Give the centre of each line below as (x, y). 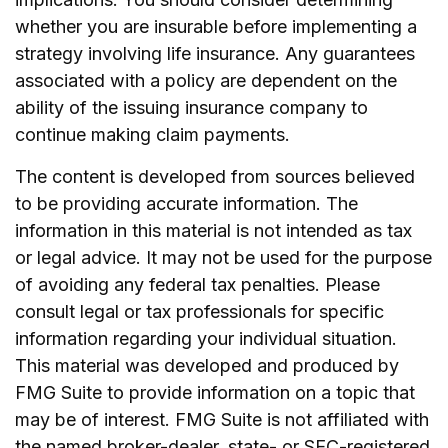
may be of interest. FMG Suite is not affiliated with (222, 419)
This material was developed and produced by (207, 365)
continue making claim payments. (152, 134)
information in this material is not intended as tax (213, 230)
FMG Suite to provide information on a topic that (215, 392)
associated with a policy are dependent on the (206, 80)
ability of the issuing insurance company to (191, 107)
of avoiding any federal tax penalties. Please (197, 284)
